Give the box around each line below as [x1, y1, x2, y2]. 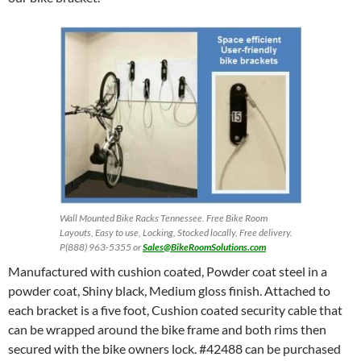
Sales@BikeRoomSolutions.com [143, 241, 266, 253]
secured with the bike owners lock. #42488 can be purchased [8, 341, 341, 356]
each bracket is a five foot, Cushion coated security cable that [8, 302, 342, 317]
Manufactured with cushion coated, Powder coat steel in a [8, 263, 327, 279]
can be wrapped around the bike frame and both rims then [8, 322, 326, 337]
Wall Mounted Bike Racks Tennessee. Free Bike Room [60, 212, 268, 224]
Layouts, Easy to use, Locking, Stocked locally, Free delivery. [60, 226, 293, 239]
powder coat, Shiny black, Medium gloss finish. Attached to [8, 283, 330, 298]
